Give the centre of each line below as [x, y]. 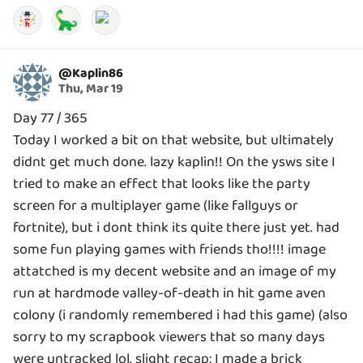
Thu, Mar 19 [91, 89]
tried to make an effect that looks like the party [162, 184]
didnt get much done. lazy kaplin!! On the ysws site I [174, 162]
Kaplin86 [98, 74]
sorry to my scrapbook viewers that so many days [169, 337]
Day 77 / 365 [50, 118]
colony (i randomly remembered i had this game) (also [180, 315]
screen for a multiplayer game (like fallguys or [156, 205]
